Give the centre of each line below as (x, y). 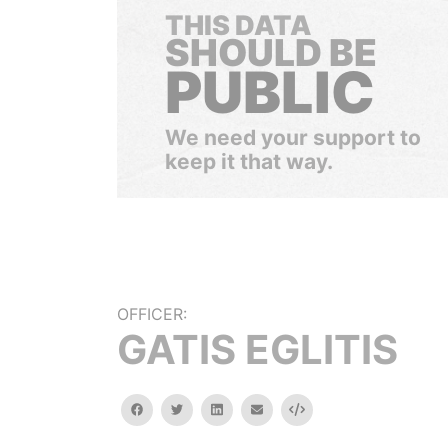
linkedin (244, 408)
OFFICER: (152, 314)
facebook (171, 408)
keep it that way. (249, 161)
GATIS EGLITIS (257, 349)
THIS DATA (238, 25)
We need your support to (293, 137)
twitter (202, 408)
